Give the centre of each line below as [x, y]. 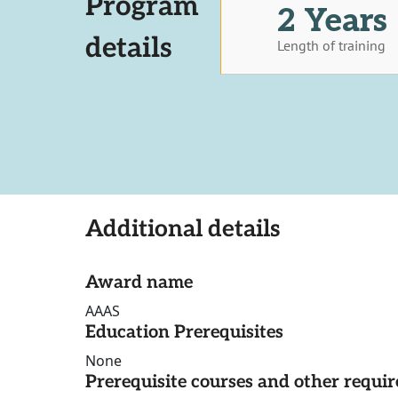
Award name [139, 283]
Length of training [331, 45]
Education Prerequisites [184, 333]
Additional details [183, 230]
